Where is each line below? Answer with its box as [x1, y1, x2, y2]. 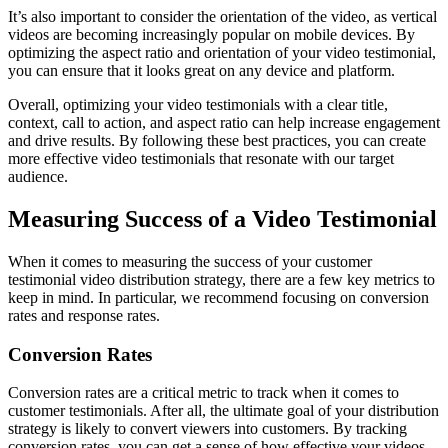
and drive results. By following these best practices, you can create [8, 132, 426, 150]
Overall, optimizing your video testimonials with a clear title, [8, 96, 388, 114]
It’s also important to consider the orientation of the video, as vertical [8, 8, 437, 26]
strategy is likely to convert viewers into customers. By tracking [8, 420, 407, 438]
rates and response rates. [8, 306, 160, 324]
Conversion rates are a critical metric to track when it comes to [8, 384, 399, 402]
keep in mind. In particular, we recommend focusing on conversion [8, 288, 429, 306]
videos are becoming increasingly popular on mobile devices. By [8, 26, 415, 44]
